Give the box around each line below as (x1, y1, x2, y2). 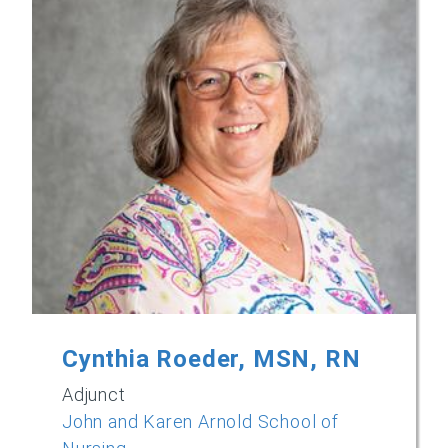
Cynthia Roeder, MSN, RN (62, 345, 361, 373)
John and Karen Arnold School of (62, 411, 339, 432)
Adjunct (62, 384, 126, 405)
